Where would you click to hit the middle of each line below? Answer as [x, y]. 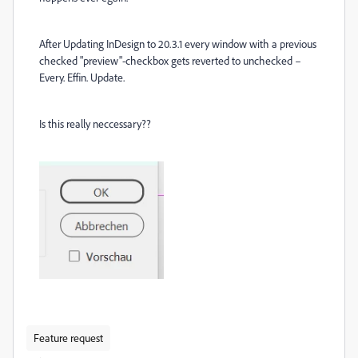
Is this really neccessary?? [95, 123]
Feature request [68, 337]
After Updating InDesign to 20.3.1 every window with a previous [178, 44]
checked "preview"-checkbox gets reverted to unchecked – [170, 60]
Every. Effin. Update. [82, 77]
